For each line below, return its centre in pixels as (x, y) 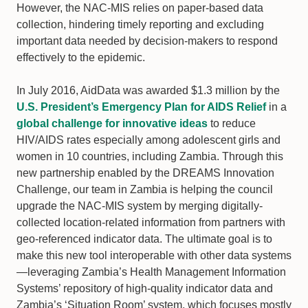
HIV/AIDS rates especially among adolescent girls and (148, 140)
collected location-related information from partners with (151, 222)
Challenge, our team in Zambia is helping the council (145, 189)
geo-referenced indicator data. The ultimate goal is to (144, 239)
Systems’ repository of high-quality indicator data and (145, 288)
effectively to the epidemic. (81, 57)
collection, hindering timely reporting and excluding (140, 24)
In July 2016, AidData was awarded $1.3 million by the (148, 90)
